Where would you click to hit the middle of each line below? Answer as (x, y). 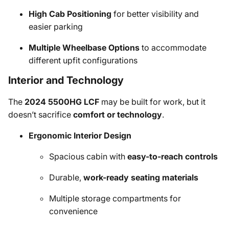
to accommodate (173, 48)
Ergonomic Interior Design (80, 135)
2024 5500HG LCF (62, 102)
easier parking (56, 27)
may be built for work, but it (152, 102)
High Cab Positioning (70, 14)
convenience (73, 211)
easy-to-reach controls (173, 156)
